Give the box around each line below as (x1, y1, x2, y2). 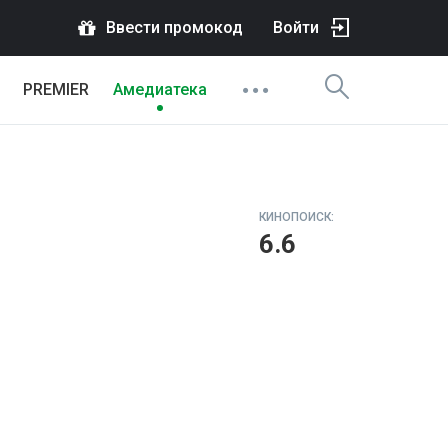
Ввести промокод (106, 18, 243, 37)
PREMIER (23, 80, 89, 99)
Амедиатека (113, 80, 207, 99)
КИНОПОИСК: (259, 210, 334, 224)
